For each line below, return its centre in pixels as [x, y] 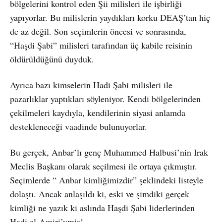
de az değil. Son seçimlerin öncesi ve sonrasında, [98, 31]
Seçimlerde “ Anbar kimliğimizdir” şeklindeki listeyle [107, 180]
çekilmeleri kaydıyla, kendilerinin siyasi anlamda [98, 112]
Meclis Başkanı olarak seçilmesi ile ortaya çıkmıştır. [104, 166]
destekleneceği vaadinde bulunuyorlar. [79, 126]
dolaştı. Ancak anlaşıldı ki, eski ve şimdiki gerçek [100, 194]
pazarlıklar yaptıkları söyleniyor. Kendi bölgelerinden [105, 98]
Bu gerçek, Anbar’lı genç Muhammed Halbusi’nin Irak [109, 152]
